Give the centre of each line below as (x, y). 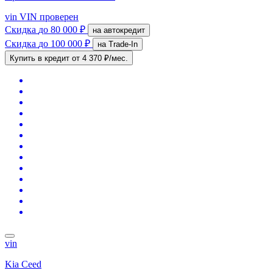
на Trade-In (123, 44)
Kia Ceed (23, 264)
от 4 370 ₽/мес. (100, 58)
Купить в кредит (41, 58)
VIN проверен (48, 16)
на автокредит (124, 30)
